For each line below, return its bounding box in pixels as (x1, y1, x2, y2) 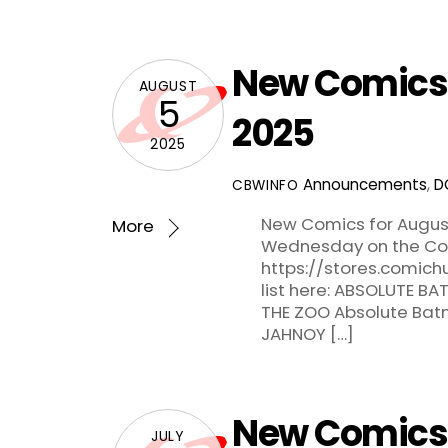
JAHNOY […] (260, 322, 354, 347)
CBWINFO (232, 176, 299, 196)
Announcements (302, 174, 427, 196)
